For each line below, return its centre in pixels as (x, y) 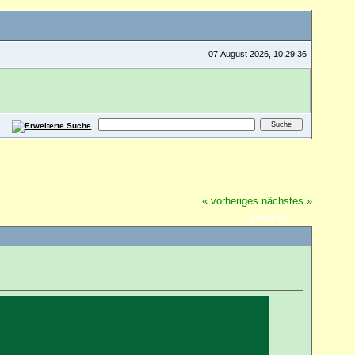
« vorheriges (231, 200)
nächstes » (287, 200)
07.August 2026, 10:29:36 (258, 53)
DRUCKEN (269, 219)
